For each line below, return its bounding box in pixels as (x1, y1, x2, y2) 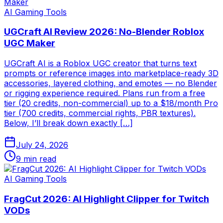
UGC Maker (4, 37, 55, 49)
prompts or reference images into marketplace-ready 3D (4, 68, 219, 79)
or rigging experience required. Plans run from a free (4, 88, 205, 99)
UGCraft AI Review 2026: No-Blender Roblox (4, 26, 204, 38)
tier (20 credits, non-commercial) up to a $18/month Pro (4, 98, 218, 109)
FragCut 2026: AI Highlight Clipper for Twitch (4, 193, 209, 205)
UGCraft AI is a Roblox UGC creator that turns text (4, 58, 197, 69)
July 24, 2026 (16, 140, 68, 150)
